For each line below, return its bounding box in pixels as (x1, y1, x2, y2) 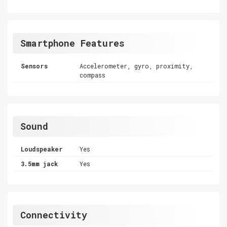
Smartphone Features (20, 36, 125, 49)
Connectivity (20, 208, 87, 221)
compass (80, 70, 106, 79)
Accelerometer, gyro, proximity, (80, 61, 194, 70)
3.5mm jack (21, 159, 58, 168)
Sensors (21, 61, 48, 70)
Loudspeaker (21, 144, 63, 153)
